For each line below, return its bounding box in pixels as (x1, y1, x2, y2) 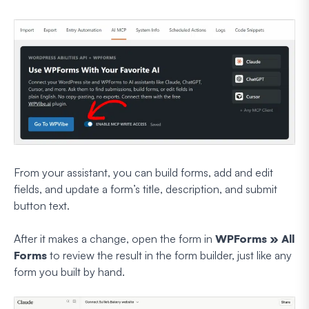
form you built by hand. (14, 265, 125, 279)
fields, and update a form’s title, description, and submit (14, 182, 277, 197)
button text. (14, 199, 70, 213)
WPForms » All (215, 232, 295, 246)
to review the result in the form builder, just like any (47, 248, 292, 263)
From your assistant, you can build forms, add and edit (14, 166, 273, 180)
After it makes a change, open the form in (14, 232, 215, 246)
